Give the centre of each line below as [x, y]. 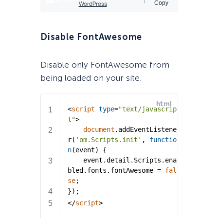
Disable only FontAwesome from [105, 65]
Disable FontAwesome [91, 37]
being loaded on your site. [91, 78]
